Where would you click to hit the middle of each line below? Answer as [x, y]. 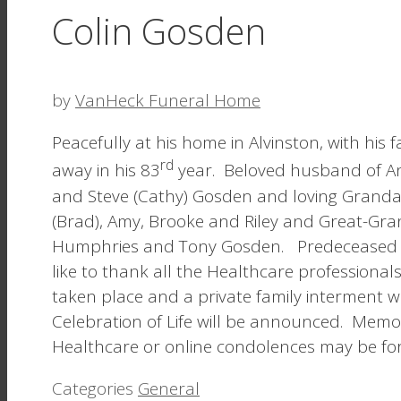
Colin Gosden [159, 31]
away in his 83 [106, 171]
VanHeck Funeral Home [168, 101]
